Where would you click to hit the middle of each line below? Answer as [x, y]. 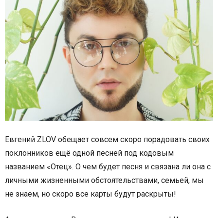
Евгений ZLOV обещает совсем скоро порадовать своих [107, 139]
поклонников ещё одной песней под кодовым [89, 153]
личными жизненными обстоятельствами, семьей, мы [104, 180]
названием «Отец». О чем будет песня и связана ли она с [108, 166]
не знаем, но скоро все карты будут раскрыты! [91, 194]
